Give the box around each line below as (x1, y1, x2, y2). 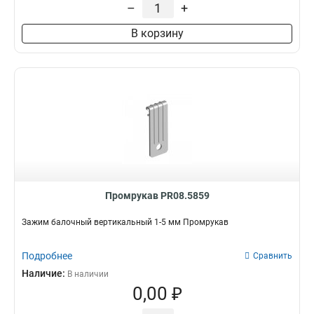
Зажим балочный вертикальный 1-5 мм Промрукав (22, 217, 228, 227)
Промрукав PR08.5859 (104, 190, 210, 201)
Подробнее (22, 250, 72, 261)
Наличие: (22, 268, 67, 279)
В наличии (67, 269, 109, 279)
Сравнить (253, 251, 292, 261)
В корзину (130, 27, 184, 40)
